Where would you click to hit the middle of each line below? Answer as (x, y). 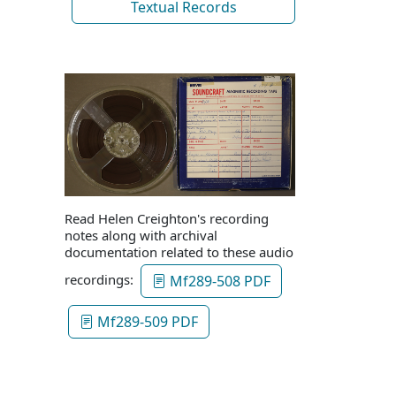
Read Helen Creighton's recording (167, 218)
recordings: (101, 279)
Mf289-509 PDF (146, 321)
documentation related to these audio (179, 251)
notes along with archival (141, 235)
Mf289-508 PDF (218, 281)
